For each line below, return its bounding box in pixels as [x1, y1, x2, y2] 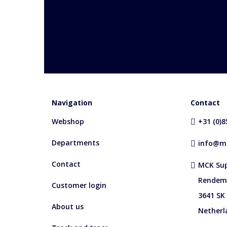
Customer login [52, 180, 106, 190]
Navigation [52, 97, 92, 107]
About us [52, 201, 84, 211]
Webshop [52, 116, 84, 126]
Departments [52, 137, 99, 147]
